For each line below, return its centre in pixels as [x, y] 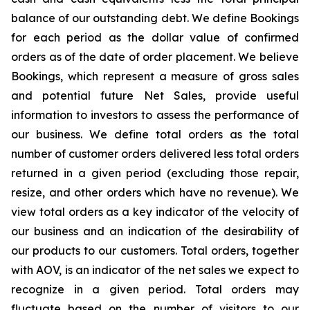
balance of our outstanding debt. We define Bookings [155, 18]
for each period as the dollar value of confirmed [155, 37]
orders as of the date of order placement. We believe [155, 56]
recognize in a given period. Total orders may [155, 289]
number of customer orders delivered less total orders [155, 153]
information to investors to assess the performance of [155, 115]
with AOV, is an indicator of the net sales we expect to [155, 270]
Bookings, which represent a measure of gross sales [155, 76]
